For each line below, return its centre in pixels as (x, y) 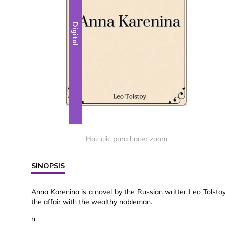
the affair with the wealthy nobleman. (92, 202)
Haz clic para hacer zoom (127, 139)
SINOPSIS (48, 166)
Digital (76, 34)
